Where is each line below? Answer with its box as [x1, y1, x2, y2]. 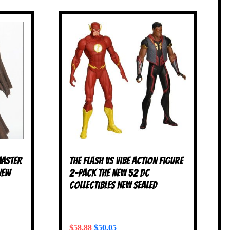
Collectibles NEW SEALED [69, 179, 157, 191]
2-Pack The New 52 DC [69, 167, 149, 179]
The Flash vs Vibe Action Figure [69, 155, 183, 166]
